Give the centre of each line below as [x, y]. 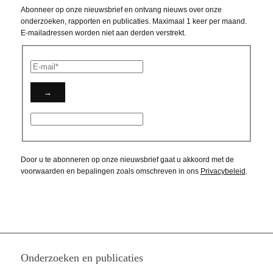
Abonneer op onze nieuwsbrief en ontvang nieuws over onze [121, 10]
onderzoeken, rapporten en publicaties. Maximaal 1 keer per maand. [133, 22]
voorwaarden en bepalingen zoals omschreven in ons [110, 172]
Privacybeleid [223, 172]
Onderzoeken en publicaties [82, 257]
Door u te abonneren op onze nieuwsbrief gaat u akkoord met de [127, 160]
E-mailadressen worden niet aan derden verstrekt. [103, 33]
